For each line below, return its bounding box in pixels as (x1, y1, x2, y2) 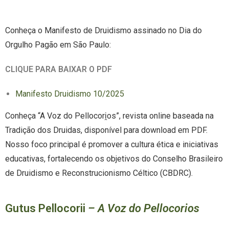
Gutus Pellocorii (5, 202, 85, 215)
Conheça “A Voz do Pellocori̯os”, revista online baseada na (5, 111, 214, 121)
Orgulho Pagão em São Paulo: (5, 40, 111, 50)
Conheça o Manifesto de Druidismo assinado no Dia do (5, 26, 202, 35)
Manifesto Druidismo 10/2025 (15, 89, 124, 99)
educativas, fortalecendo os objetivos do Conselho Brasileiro (5, 154, 223, 164)
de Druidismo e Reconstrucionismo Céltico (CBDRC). (5, 168, 193, 178)
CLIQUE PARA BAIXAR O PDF (5, 64, 112, 74)
